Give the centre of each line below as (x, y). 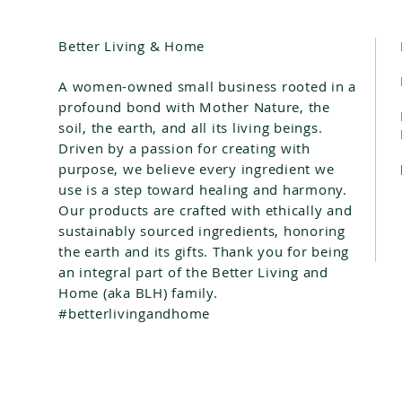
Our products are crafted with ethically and (205, 210)
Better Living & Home (131, 46)
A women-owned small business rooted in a (207, 87)
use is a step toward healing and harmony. (203, 190)
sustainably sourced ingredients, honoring (202, 231)
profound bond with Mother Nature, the (194, 107)
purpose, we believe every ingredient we (197, 169)
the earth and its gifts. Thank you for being (204, 252)
